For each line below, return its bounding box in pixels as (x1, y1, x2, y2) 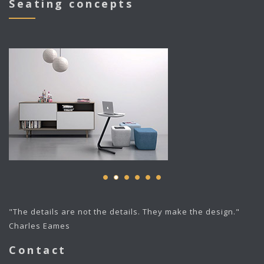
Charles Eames (9, 220, 70, 231)
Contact (9, 242, 67, 257)
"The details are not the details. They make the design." (9, 206, 240, 217)
